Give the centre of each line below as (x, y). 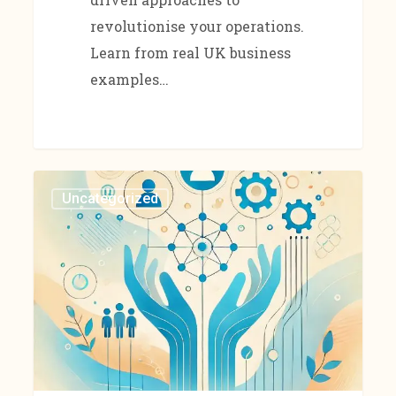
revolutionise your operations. (197, 26)
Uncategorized (110, 199)
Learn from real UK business (190, 52)
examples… (129, 79)
